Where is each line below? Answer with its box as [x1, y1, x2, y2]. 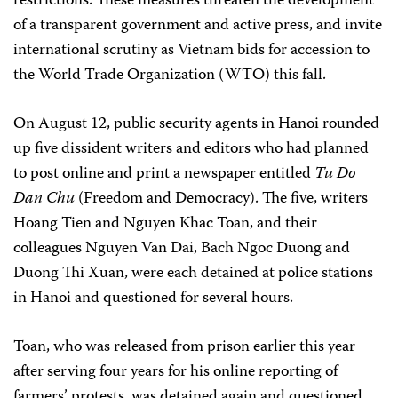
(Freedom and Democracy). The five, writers [75, 186, 368, 212]
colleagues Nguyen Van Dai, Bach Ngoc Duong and [13, 235, 350, 262]
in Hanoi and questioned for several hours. [13, 285, 293, 312]
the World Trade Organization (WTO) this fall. [13, 62, 326, 89]
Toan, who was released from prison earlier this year [13, 334, 355, 361]
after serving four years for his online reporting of [13, 359, 338, 386]
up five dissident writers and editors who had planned [13, 136, 369, 163]
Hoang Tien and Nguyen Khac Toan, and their [13, 211, 317, 237]
